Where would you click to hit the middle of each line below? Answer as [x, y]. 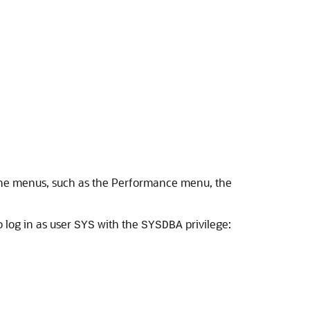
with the [118, 224]
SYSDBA [162, 226]
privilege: [207, 224]
